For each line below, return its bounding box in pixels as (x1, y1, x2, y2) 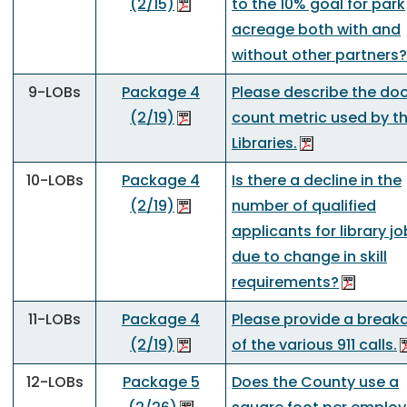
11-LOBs (28, 309, 81, 330)
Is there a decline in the (232, 170, 402, 191)
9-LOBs (28, 82, 81, 103)
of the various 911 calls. (232, 334, 397, 355)
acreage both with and (232, 19, 401, 40)
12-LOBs (25, 372, 84, 392)
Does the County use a (232, 372, 399, 392)
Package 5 (122, 372, 200, 392)
